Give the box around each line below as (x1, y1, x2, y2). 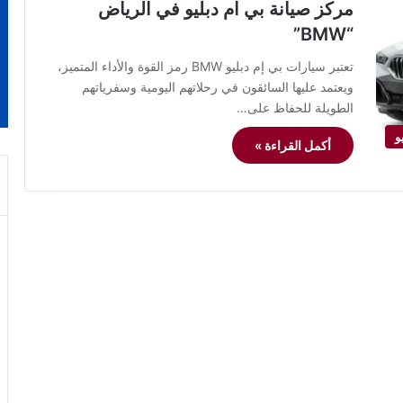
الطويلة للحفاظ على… (237, 100, 354, 115)
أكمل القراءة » (255, 138, 331, 153)
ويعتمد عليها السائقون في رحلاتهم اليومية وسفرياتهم (82, 79, 354, 94)
